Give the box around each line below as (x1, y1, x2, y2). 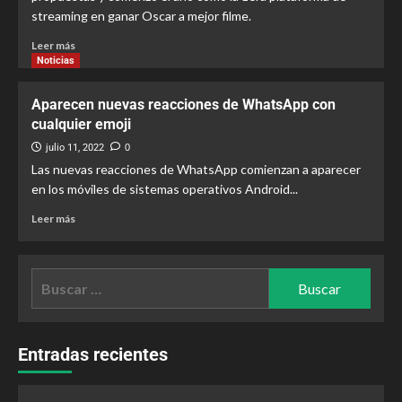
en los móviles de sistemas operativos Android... (31, 181, 298, 197)
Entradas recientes (18, 344, 168, 365)
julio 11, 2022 (46, 142, 104, 153)
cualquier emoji (31, 116, 131, 133)
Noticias (37, 55, 74, 66)
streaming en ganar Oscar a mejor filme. (31, 8, 251, 23)
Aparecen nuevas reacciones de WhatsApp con (31, 96, 336, 113)
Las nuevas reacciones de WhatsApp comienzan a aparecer (31, 162, 361, 177)
